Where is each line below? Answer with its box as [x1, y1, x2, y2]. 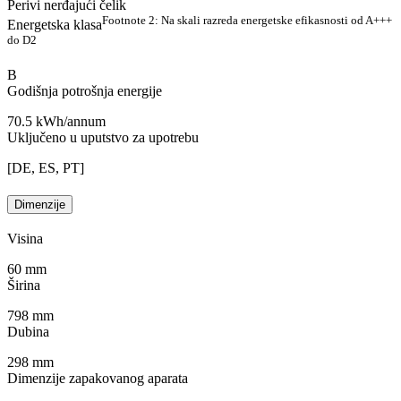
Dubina [7, 323, 49, 339]
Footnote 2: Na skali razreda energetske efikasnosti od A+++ [102, 13, 392, 27]
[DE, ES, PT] [7, 160, 84, 176]
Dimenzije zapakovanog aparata [7, 370, 188, 386]
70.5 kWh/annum [7, 114, 106, 130]
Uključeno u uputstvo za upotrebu [7, 130, 199, 146]
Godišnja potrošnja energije [7, 83, 162, 99]
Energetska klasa [7, 17, 102, 33]
